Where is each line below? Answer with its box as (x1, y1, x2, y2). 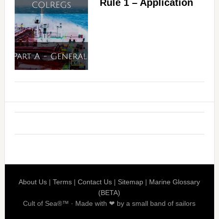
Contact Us (78, 178, 112, 186)
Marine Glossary (149, 178, 200, 186)
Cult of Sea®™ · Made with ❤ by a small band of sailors (23, 199, 196, 208)
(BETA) (98, 189, 121, 197)
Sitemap (118, 178, 144, 186)
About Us (19, 178, 47, 186)
